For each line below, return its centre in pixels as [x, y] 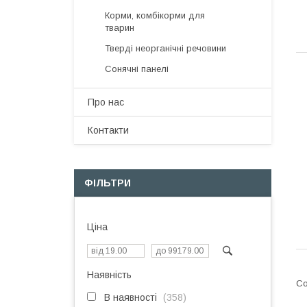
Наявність [109, 275]
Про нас [106, 102]
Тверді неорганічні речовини [165, 48]
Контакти [108, 130]
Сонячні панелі [137, 69]
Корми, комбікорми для [155, 15]
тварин [120, 28]
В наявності [131, 297]
